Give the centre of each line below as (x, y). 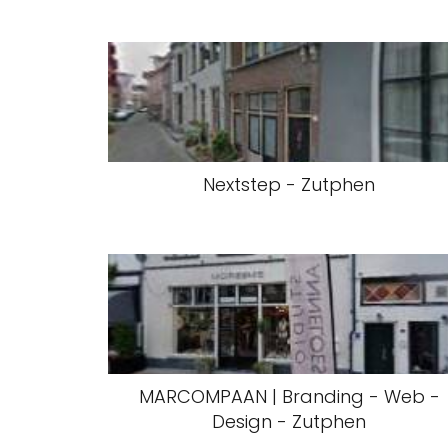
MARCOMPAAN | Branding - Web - (289, 396)
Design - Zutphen (289, 421)
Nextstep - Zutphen (289, 184)
